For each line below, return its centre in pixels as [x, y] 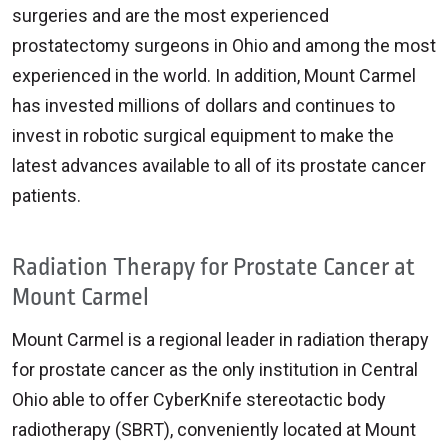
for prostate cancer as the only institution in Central [215, 369]
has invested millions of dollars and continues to [203, 105]
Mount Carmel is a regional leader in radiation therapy [220, 339]
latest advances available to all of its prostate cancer [219, 165]
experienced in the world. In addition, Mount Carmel [214, 75]
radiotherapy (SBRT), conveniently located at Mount [214, 429]
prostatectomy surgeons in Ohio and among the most [224, 45]
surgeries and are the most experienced [170, 15]
